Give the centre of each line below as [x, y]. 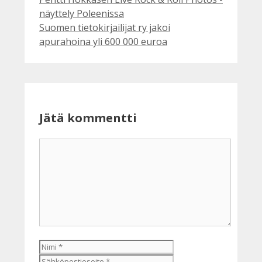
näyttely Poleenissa [82, 13]
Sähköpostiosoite [212, 245]
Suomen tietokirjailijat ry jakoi [105, 27]
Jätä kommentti [88, 118]
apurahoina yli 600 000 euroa [103, 41]
